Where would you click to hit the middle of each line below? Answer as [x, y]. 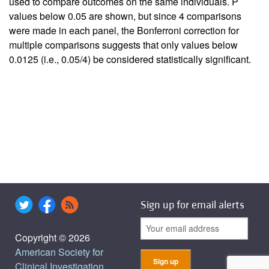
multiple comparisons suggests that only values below [123, 44]
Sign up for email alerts [192, 205]
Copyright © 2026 [53, 237]
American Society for [59, 252]
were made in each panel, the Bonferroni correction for [124, 30]
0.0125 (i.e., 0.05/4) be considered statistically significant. [130, 59]
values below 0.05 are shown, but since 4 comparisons [125, 16]
